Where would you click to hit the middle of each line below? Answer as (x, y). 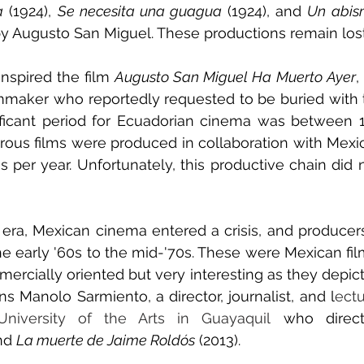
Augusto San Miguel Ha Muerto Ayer (235, 77)
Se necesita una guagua (140, 11)
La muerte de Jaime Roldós (106, 340)
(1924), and (265, 11)
